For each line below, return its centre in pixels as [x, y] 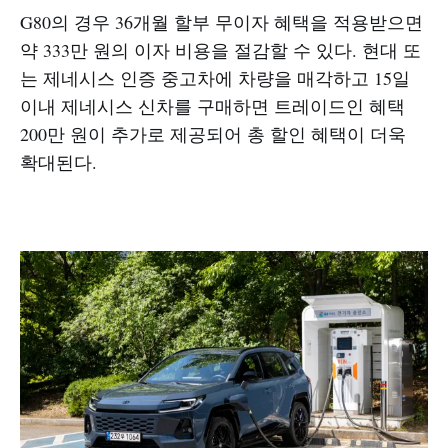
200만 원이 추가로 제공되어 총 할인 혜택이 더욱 [213, 134]
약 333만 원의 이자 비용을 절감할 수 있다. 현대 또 [220, 50]
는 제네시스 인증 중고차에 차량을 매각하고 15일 [215, 78]
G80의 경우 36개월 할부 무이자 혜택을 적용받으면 [221, 22]
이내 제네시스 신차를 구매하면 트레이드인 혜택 [212, 106]
